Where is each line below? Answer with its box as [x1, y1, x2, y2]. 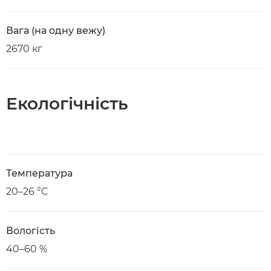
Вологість [6, 225, 55, 237]
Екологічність [6, 93, 128, 114]
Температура [6, 168, 73, 179]
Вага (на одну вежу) [6, 25, 105, 36]
